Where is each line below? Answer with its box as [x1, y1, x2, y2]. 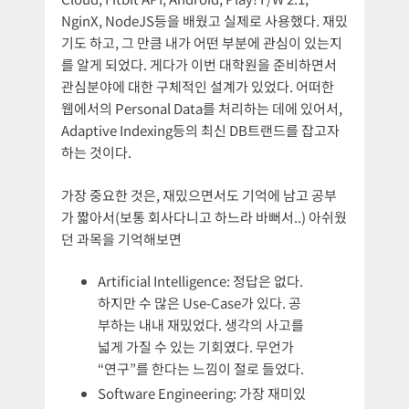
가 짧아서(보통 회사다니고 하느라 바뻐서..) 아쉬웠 [61, 206, 347, 226]
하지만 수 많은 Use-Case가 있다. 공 [98, 293, 301, 313]
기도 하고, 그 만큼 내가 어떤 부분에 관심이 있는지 [61, 33, 342, 53]
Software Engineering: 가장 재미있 [98, 383, 306, 404]
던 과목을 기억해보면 [61, 228, 182, 248]
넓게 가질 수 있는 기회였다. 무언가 [98, 337, 294, 357]
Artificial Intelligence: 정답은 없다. [98, 271, 303, 291]
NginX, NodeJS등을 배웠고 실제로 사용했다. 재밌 [61, 11, 348, 31]
